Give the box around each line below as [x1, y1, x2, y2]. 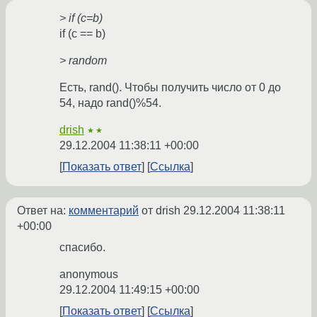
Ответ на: [17, 204, 69, 217]
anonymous [59, 268, 118, 281]
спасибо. [59, 241, 105, 254]
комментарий [69, 204, 139, 217]
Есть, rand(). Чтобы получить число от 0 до [59, 81, 281, 94]
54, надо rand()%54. [59, 97, 161, 110]
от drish [139, 204, 183, 217]
